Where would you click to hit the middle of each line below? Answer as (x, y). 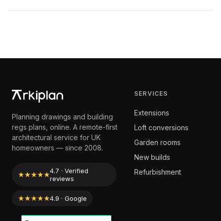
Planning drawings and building (62, 117)
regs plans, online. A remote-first (65, 127)
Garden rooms (157, 142)
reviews (62, 179)
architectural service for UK (56, 137)
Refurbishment (158, 172)
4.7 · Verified (69, 171)
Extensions (152, 113)
